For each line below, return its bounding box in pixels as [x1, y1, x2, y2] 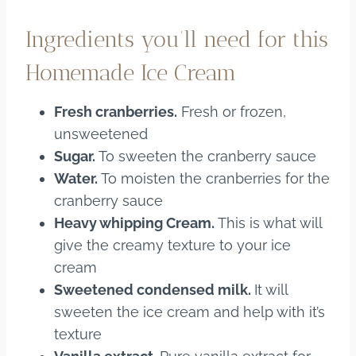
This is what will [215, 215, 322, 232]
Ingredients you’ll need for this [25, 26, 328, 53]
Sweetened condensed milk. [54, 281, 254, 299]
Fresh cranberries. [54, 103, 177, 121]
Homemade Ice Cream [25, 60, 236, 87]
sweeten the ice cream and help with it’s [54, 304, 325, 321]
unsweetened [54, 126, 148, 143]
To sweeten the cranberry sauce [95, 148, 316, 165]
